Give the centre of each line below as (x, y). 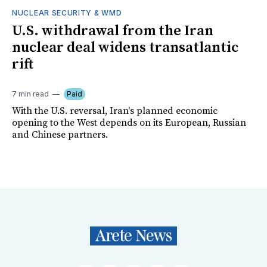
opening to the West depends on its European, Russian (129, 123)
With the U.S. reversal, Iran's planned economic (115, 111)
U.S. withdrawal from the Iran (113, 31)
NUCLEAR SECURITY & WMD (67, 13)
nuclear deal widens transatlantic (125, 48)
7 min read (30, 94)
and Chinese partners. (60, 135)
